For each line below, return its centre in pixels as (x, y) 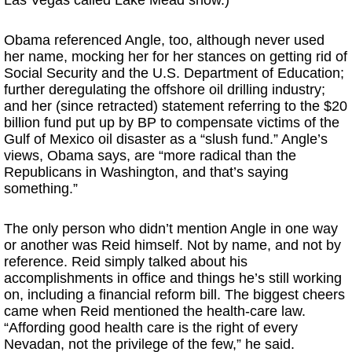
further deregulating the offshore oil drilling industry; (165, 90)
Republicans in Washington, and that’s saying (146, 172)
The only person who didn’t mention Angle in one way (171, 229)
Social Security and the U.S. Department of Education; (174, 73)
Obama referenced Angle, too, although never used (164, 40)
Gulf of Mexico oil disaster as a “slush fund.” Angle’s (166, 139)
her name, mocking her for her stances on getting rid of (176, 57)
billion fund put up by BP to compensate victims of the (172, 123)
